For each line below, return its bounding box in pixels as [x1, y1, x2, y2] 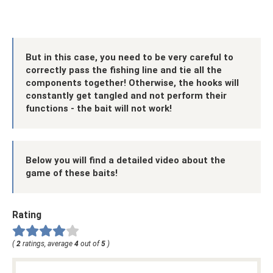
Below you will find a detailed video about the [26, 154, 225, 166]
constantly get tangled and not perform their [26, 90, 227, 101]
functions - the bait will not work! [26, 102, 172, 114]
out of [79, 239, 101, 248]
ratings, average [21, 239, 74, 248]
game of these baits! [26, 167, 118, 179]
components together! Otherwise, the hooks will [26, 77, 239, 88]
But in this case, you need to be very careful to [26, 51, 233, 63]
